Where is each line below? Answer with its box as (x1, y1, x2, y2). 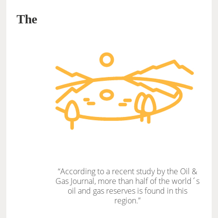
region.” (114, 195, 141, 206)
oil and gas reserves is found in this (68, 185, 188, 197)
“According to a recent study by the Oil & (58, 166, 198, 177)
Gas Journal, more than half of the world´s (55, 176, 200, 187)
